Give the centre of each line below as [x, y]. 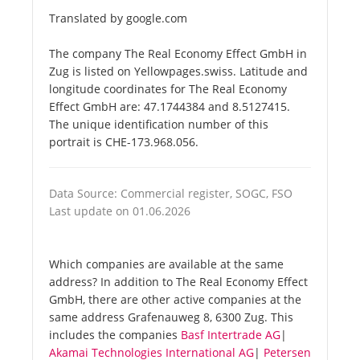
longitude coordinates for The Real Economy [168, 89]
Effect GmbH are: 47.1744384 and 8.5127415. [170, 107]
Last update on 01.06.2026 [120, 211]
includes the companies [115, 335]
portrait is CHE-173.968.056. [124, 142]
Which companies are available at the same [166, 264]
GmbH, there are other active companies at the [175, 300]
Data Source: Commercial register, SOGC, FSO [171, 194]
